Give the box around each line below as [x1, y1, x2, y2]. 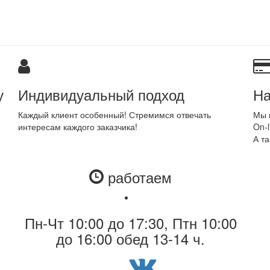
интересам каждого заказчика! [18, 121, 137, 133]
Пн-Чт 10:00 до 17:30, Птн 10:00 [24, 212, 237, 234]
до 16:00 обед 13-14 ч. [56, 228, 206, 250]
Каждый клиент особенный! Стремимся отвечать [18, 108, 211, 121]
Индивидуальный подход [18, 84, 184, 105]
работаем [104, 166, 172, 188]
